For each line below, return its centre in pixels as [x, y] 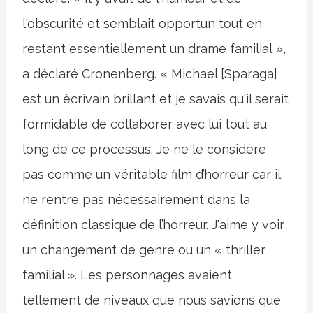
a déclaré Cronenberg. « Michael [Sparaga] [150, 74]
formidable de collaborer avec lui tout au [145, 124]
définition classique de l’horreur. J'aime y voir [153, 225]
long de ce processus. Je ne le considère [144, 149]
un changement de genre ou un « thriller [144, 250]
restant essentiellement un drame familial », [154, 49]
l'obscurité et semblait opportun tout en [142, 23]
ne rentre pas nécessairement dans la [136, 199]
